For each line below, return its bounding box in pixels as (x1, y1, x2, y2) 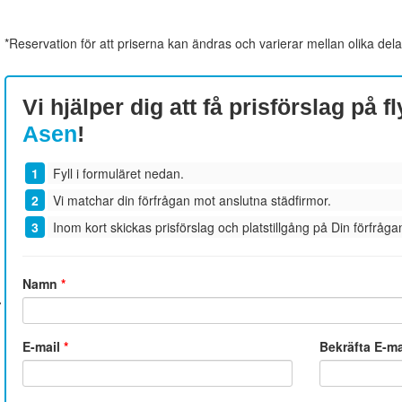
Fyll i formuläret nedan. (52, 164, 184, 183)
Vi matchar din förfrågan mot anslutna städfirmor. (52, 191, 331, 210)
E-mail (22, 337, 64, 356)
